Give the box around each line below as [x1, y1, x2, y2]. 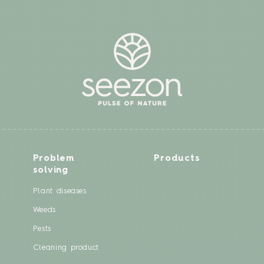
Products [154, 154, 200, 163]
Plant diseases [32, 187, 87, 195]
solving [32, 166, 68, 175]
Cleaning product [32, 243, 100, 252]
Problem [32, 154, 74, 163]
